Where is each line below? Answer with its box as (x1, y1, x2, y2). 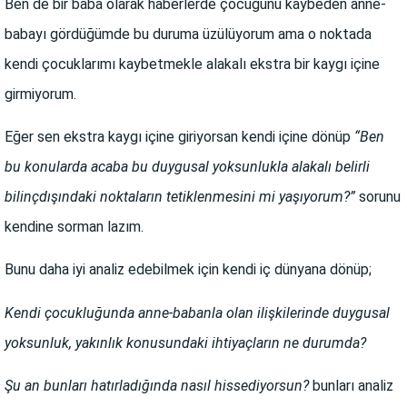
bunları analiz (309, 377, 393, 395)
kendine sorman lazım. (5, 218, 144, 236)
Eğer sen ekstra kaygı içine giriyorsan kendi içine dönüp (5, 128, 354, 146)
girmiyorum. (5, 84, 76, 103)
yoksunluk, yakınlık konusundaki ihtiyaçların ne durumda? (5, 333, 366, 352)
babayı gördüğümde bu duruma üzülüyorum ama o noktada (5, 25, 372, 43)
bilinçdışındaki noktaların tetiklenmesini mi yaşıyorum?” (5, 188, 359, 206)
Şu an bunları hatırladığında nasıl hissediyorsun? (5, 377, 309, 395)
